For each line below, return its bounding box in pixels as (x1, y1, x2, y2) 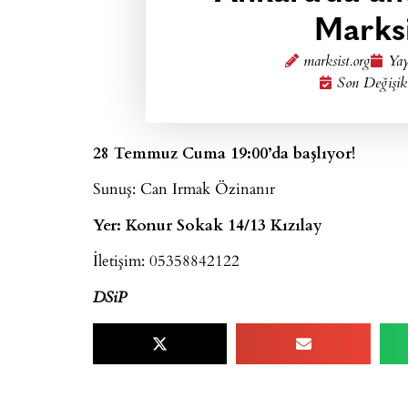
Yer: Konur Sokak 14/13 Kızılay (93, 212, 322, 235)
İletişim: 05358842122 (93, 249, 240, 272)
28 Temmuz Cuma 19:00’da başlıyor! (93, 141, 355, 163)
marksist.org (302, 50, 370, 75)
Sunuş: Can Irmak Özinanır (93, 177, 275, 200)
